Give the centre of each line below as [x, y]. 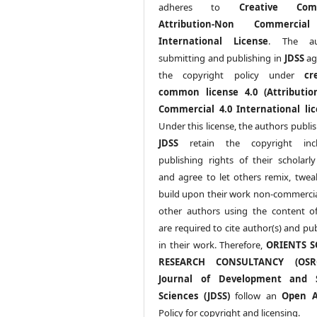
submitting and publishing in [221, 58]
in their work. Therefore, [213, 244]
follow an [256, 295]
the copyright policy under [231, 75]
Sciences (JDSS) [194, 295]
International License [214, 41]
